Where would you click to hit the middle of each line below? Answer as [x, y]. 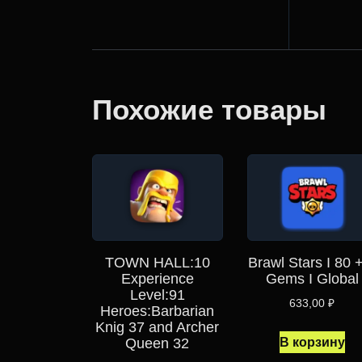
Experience [157, 279]
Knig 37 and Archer [158, 328]
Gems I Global [312, 279]
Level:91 [157, 295]
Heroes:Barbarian [158, 311]
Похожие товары [209, 109]
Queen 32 [158, 344]
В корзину [312, 342]
